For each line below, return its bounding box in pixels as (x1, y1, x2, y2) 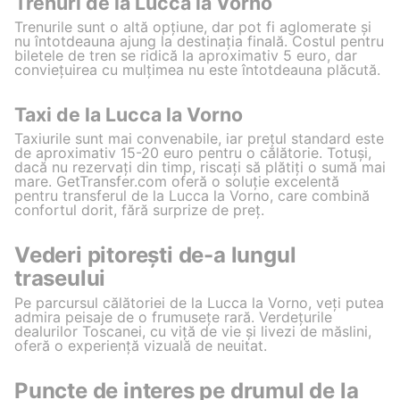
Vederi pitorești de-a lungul (14, 241, 296, 268)
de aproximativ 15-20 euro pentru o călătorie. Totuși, (14, 143, 371, 162)
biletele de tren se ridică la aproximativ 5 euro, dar (14, 46, 357, 64)
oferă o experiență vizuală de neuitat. (14, 337, 267, 355)
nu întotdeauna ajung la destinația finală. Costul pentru (14, 31, 384, 50)
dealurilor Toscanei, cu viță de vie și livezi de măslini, (14, 322, 371, 341)
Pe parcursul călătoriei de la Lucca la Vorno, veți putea (14, 294, 384, 312)
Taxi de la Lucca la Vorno (14, 103, 243, 127)
